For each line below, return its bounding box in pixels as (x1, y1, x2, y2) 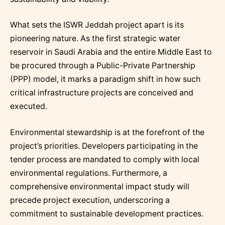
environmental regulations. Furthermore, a (10, 168, 167, 178)
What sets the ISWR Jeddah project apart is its (10, 20, 184, 30)
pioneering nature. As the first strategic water (10, 34, 180, 44)
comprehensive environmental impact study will (10, 181, 189, 191)
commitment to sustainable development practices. (10, 208, 203, 218)
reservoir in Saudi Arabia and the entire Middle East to (10, 47, 212, 57)
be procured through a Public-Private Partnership (10, 61, 195, 71)
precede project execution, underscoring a (10, 195, 170, 205)
